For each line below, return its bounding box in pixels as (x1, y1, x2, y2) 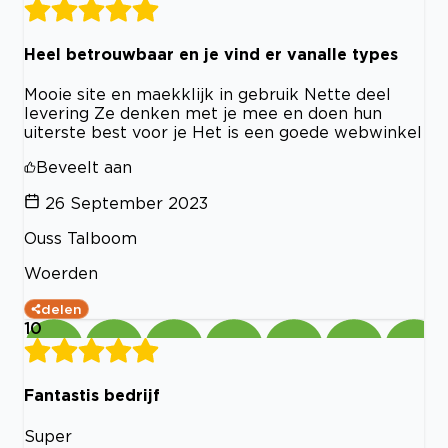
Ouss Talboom (24, 229, 137, 248)
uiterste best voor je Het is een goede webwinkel (24, 123, 422, 142)
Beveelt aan (36, 158, 132, 177)
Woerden (24, 264, 98, 283)
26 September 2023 (45, 194, 208, 213)
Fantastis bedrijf (24, 386, 160, 405)
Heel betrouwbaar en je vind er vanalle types (24, 44, 398, 63)
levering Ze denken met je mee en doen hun (24, 104, 382, 123)
